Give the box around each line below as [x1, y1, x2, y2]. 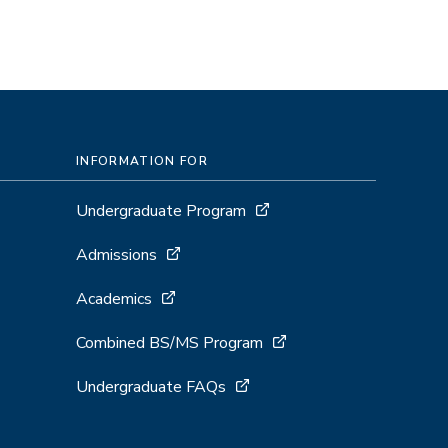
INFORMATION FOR [76, 153, 208, 169]
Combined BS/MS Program [76, 332, 263, 354]
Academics [76, 288, 152, 310]
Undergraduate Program [76, 200, 246, 222]
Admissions [76, 244, 157, 266]
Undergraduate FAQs [76, 376, 226, 398]
